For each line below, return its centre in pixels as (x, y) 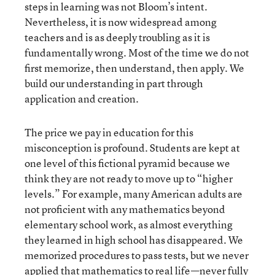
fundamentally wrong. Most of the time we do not (137, 52)
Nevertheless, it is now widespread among (121, 22)
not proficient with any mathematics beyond (125, 209)
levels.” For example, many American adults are (134, 194)
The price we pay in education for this (109, 132)
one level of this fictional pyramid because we (127, 163)
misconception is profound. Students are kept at (132, 148)
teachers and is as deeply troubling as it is (117, 37)
